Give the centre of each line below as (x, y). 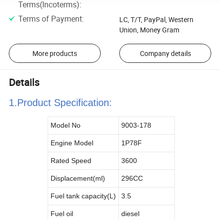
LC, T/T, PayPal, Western (156, 20)
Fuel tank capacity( (80, 196)
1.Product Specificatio (56, 103)
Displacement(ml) (78, 179)
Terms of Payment (50, 19)
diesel (131, 214)
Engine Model (72, 143)
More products (55, 54)
